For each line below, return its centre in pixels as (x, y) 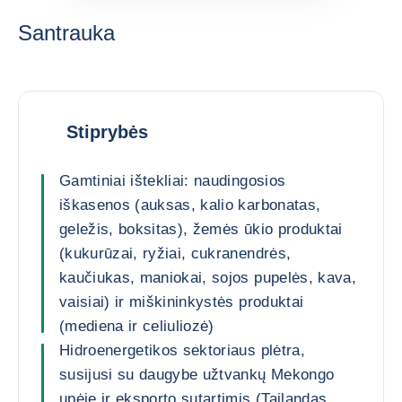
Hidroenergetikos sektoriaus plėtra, (182, 350)
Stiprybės (107, 131)
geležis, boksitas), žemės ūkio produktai (201, 229)
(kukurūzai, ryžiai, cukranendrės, (175, 253)
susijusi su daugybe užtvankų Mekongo (197, 375)
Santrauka (66, 33)
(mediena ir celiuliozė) (137, 326)
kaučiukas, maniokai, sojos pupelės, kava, (208, 278)
